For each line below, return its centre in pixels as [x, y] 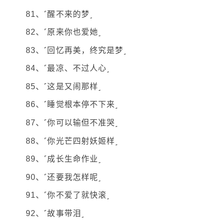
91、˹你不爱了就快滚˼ [68, 195]
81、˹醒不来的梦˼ [59, 14]
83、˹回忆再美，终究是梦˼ [76, 50]
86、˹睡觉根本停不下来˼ [72, 105]
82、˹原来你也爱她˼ [64, 32]
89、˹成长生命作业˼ [64, 159]
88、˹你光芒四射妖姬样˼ [72, 141]
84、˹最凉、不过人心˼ [68, 68]
